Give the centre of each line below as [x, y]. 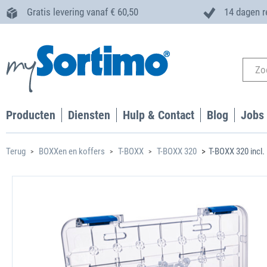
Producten [31, 115]
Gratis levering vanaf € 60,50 [83, 12]
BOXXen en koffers [72, 151]
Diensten [89, 115]
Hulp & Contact [159, 115]
